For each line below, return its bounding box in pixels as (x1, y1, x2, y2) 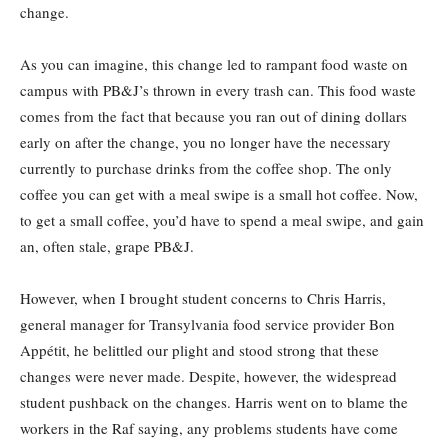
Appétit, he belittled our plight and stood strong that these (20, 340, 379, 360)
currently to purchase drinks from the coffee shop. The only (20, 158, 392, 178)
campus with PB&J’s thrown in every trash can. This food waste (20, 80, 416, 100)
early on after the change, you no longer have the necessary (20, 132, 391, 152)
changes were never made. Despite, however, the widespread (20, 366, 397, 386)
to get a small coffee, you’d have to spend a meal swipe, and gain (20, 210, 424, 230)
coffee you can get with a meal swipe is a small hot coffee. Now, (20, 184, 418, 204)
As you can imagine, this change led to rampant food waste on (20, 54, 408, 74)
